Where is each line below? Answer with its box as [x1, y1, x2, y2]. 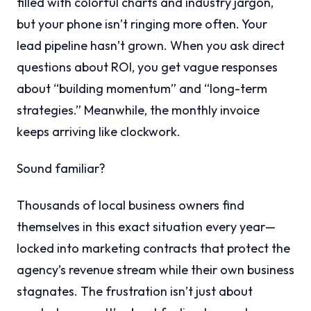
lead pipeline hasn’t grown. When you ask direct [17, 37, 285, 54]
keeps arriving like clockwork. [17, 124, 180, 140]
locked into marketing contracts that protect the [17, 240, 290, 257]
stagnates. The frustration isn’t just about [17, 283, 253, 300]
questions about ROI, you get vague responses [17, 59, 278, 76]
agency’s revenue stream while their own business [17, 262, 294, 278]
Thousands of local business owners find [17, 197, 244, 214]
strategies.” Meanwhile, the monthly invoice [17, 102, 260, 119]
